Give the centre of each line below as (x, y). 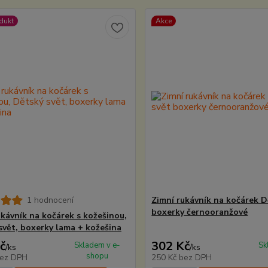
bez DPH (196, 258)
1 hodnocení (50, 200)
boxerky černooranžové (200, 212)
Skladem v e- (97, 245)
